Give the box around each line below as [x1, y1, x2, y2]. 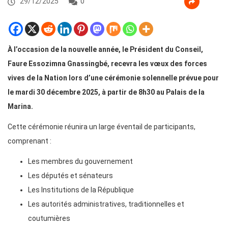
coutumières [28, 214, 70, 223]
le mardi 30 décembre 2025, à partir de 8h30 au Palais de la [8, 88, 205, 97]
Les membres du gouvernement [28, 157, 133, 166]
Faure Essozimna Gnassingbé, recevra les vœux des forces [8, 60, 207, 68]
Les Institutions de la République [28, 186, 134, 194]
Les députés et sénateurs [28, 172, 113, 180]
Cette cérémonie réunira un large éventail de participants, [8, 123, 195, 131]
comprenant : [8, 137, 51, 146]
